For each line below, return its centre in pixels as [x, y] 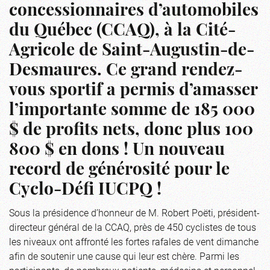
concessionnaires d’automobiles [134, 11]
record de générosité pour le [119, 170]
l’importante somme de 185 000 [132, 111]
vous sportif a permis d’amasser [133, 91]
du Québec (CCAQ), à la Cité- [122, 31]
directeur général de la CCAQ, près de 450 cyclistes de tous [133, 227]
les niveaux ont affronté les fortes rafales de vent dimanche [134, 241]
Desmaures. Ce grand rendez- [126, 71]
